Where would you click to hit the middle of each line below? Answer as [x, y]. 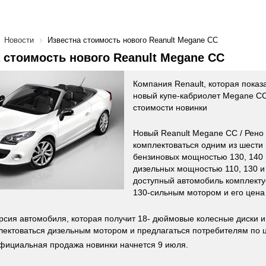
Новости [19, 40]
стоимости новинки [170, 107]
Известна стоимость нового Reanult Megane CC [133, 40]
